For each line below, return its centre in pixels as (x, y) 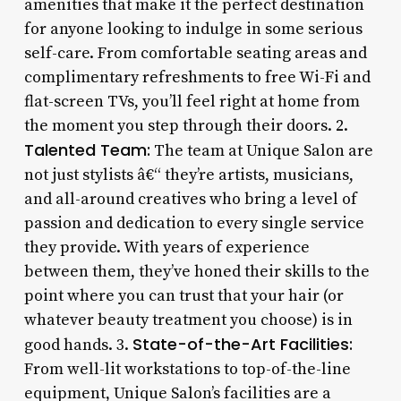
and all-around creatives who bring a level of (190, 199)
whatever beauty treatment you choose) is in (188, 320)
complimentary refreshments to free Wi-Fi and (197, 77)
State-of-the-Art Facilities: (242, 344)
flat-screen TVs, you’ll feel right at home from (192, 101)
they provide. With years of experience (166, 247)
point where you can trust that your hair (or (183, 295)
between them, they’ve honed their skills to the (196, 271)
